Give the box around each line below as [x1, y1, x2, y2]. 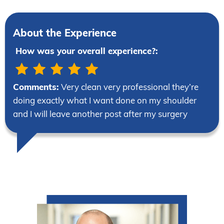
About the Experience [13, 26, 116, 39]
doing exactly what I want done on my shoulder [13, 94, 196, 105]
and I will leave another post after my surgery [13, 108, 187, 119]
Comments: [13, 81, 61, 92]
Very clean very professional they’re [61, 81, 198, 92]
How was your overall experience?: [15, 45, 157, 56]
